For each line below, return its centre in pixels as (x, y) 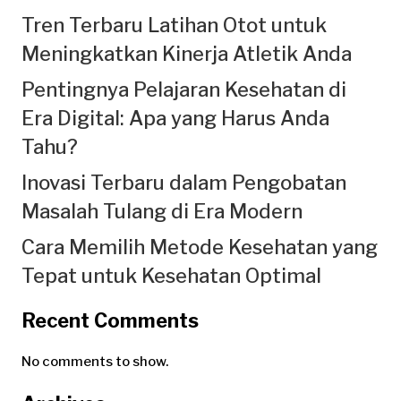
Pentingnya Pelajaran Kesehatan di (184, 90)
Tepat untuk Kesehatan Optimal (171, 276)
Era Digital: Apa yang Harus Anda (175, 119)
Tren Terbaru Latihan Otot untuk (174, 25)
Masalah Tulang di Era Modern (162, 212)
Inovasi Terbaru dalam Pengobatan (184, 183)
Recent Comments (110, 321)
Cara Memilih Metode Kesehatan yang (200, 247)
